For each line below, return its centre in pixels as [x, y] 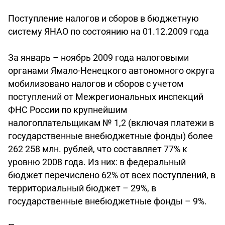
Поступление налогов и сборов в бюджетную [103, 18]
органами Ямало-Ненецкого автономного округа [111, 71]
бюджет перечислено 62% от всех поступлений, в [112, 175]
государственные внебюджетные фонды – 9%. [107, 201]
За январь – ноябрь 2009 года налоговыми [98, 58]
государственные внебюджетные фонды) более [110, 136]
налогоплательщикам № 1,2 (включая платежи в [111, 123]
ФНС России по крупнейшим [68, 110]
